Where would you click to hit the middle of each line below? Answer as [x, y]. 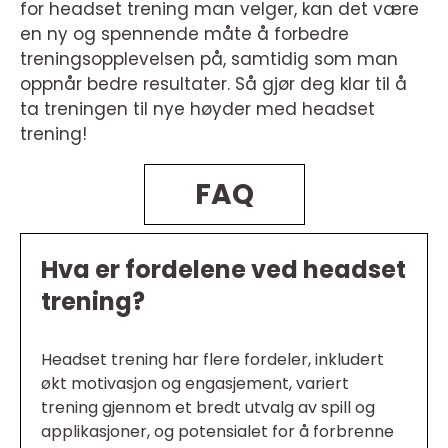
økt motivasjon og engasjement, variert [195, 383]
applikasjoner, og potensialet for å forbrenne [217, 431]
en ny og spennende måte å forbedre [184, 34]
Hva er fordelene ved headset [223, 269]
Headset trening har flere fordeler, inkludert [212, 359]
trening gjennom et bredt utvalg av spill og [208, 407]
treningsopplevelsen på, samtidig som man [209, 59]
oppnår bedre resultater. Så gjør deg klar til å [213, 84]
